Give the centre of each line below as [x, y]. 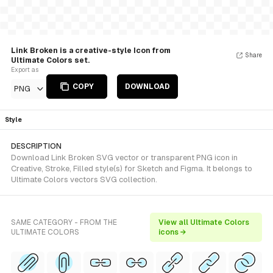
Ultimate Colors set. [50, 60]
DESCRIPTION [36, 146]
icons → [172, 232]
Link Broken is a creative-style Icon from [91, 51]
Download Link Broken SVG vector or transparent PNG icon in [124, 158]
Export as [25, 70]
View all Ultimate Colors [204, 222]
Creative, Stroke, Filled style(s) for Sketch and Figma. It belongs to [132, 168]
